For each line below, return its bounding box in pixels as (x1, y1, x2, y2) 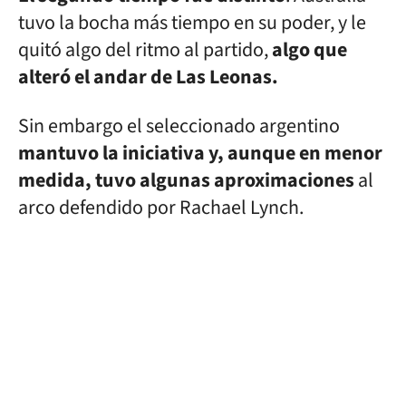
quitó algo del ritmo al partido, (18, 35, 272, 64)
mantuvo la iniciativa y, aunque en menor (18, 139, 382, 168)
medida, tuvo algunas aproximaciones (18, 166, 354, 195)
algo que (272, 35, 347, 64)
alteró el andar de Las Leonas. (18, 63, 278, 92)
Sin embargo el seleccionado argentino (18, 111, 340, 140)
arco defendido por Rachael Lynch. (18, 193, 304, 222)
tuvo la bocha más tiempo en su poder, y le (18, 8, 366, 37)
